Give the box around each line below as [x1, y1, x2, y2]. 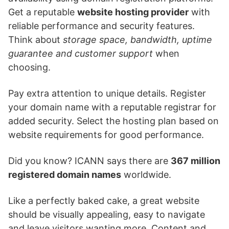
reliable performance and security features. [8, 20, 195, 31]
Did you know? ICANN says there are [8, 155, 171, 166]
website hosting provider [77, 7, 189, 17]
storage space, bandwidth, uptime [63, 34, 212, 45]
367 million [171, 155, 220, 166]
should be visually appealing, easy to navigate [8, 209, 205, 220]
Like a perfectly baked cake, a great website [8, 195, 199, 206]
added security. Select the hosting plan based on [8, 116, 219, 126]
